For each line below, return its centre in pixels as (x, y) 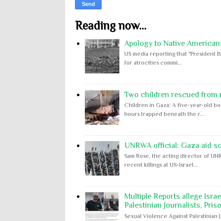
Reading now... (111, 25)
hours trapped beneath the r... (164, 114)
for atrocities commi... (153, 63)
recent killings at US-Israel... (161, 165)
